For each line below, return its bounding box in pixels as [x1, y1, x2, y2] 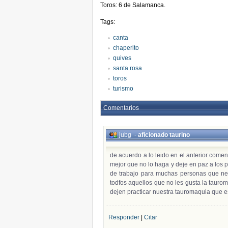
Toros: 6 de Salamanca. [100, 2, 165, 9]
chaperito [113, 44, 139, 51]
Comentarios [103, 104, 139, 111]
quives [113, 54, 131, 62]
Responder [108, 214, 139, 221]
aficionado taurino [138, 131, 190, 138]
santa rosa [113, 65, 142, 72]
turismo [113, 85, 133, 92]
